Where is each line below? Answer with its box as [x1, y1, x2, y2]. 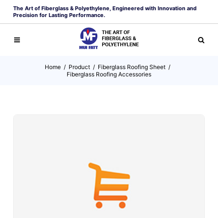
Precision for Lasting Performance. [13, 12, 105, 18]
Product [69, 63, 90, 71]
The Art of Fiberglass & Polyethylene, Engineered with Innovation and [13, 5, 197, 12]
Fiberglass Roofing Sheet [98, 63, 165, 71]
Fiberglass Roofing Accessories [67, 71, 151, 78]
